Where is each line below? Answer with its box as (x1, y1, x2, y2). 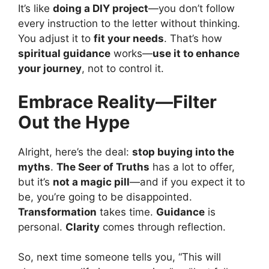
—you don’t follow (148, 2, 235, 15)
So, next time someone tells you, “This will (18, 251, 221, 264)
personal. (18, 220, 65, 233)
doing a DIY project (53, 2, 148, 15)
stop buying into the (132, 145, 234, 158)
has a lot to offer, (150, 160, 235, 173)
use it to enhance (153, 47, 240, 60)
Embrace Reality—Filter (18, 91, 217, 112)
